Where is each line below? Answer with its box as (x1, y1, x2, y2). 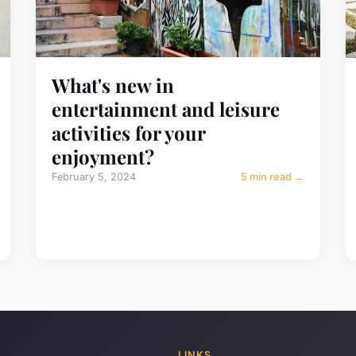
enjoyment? (52, 143, 155, 169)
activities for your (52, 119, 206, 145)
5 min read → (240, 170, 304, 183)
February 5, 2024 (52, 170, 137, 183)
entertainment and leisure (52, 95, 281, 122)
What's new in (52, 72, 175, 98)
